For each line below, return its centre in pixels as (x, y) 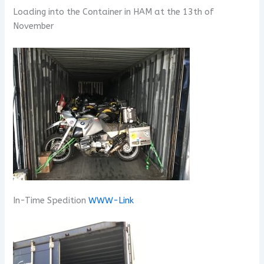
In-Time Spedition (51, 200)
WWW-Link (111, 200)
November (34, 27)
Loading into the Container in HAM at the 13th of (114, 12)
